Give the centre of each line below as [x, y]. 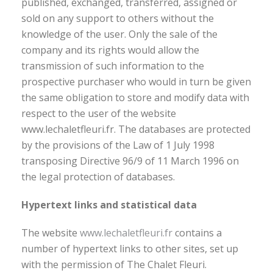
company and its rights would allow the [110, 50]
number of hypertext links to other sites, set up [130, 249]
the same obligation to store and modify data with [135, 97]
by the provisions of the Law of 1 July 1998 [118, 145]
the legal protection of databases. [98, 177]
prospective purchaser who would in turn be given [136, 82]
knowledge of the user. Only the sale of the [119, 34]
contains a [197, 233]
